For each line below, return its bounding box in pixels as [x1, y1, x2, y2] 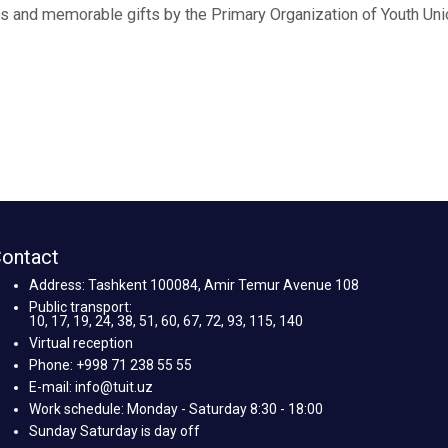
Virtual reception [28, 335, 133, 352]
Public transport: [28, 299, 132, 316]
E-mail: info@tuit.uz [28, 379, 153, 396]
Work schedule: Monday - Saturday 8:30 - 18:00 [28, 401, 323, 418]
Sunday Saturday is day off [28, 423, 200, 440]
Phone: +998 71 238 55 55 [28, 357, 192, 374]
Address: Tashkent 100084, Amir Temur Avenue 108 [28, 277, 359, 294]
